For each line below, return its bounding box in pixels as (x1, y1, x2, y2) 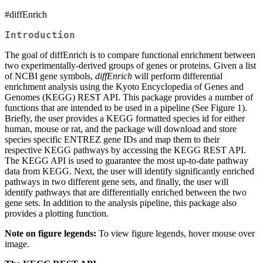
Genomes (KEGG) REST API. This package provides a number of (5, 92, 253, 102)
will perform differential (132, 71, 222, 81)
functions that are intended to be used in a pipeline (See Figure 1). (5, 103, 247, 113)
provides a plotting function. (5, 208, 109, 218)
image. (5, 239, 29, 249)
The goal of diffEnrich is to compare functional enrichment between (5, 50, 255, 60)
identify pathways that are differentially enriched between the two (5, 187, 247, 197)
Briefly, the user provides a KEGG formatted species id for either (5, 113, 245, 123)
